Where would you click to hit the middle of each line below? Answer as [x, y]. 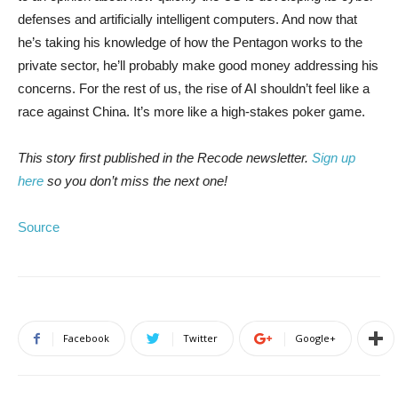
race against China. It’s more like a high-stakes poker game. [191, 111]
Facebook [86, 338]
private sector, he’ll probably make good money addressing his [198, 65]
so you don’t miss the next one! [135, 181]
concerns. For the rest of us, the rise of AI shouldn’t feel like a [194, 88]
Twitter [200, 338]
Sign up [334, 158]
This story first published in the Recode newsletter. [165, 158]
